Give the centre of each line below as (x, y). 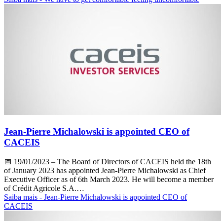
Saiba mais (22, 197)
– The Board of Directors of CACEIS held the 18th (130, 161)
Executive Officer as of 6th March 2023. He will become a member (109, 179)
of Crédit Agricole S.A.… (44, 188)
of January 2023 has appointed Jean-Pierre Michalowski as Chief (105, 170)
